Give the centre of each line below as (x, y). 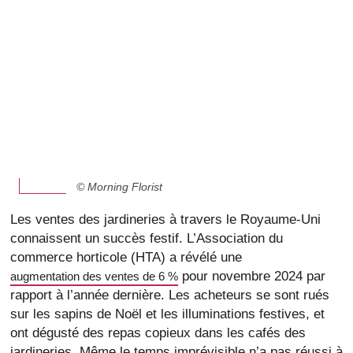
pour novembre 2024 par (251, 276)
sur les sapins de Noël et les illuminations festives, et (167, 314)
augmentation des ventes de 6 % (94, 277)
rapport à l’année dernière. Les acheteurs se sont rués (169, 295)
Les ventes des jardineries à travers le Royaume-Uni (165, 219)
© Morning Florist (119, 187)
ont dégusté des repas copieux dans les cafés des (158, 333)
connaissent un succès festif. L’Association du (146, 238)
